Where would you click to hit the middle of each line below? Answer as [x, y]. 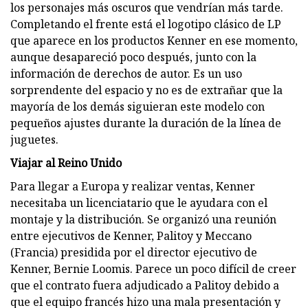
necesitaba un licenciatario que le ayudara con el [139, 202]
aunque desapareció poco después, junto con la [133, 57]
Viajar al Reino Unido [66, 163]
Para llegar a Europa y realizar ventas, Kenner [133, 186]
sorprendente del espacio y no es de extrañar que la [146, 90]
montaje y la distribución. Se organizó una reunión [143, 219]
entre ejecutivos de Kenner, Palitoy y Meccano [131, 235]
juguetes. [34, 139]
